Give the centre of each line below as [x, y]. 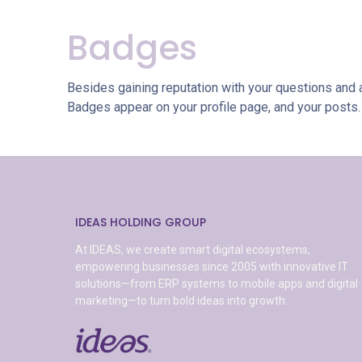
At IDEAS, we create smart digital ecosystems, [192, 250]
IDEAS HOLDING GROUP [140, 223]
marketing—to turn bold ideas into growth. [181, 301]
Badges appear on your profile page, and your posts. [213, 107]
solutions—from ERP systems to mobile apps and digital [216, 284]
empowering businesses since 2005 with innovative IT [211, 267]
